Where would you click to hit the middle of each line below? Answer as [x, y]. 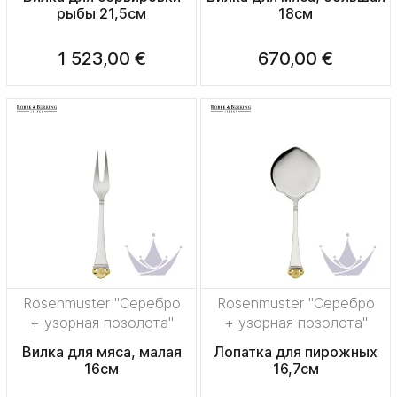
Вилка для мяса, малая [101, 352]
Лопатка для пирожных [296, 352]
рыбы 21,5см [101, 14]
